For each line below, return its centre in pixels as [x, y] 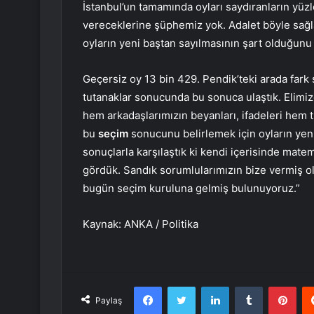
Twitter [210, 286]
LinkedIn [247, 286]
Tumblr [277, 286]
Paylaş [109, 301]
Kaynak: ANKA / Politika [141, 224]
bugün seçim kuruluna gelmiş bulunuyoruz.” [191, 189]
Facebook [183, 286]
